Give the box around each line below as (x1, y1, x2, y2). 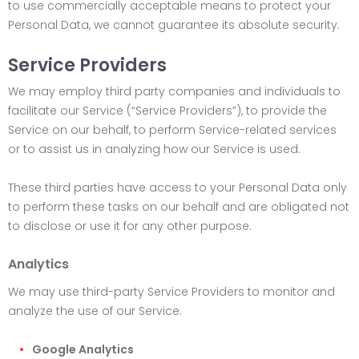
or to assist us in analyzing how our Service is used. (8, 141, 301, 157)
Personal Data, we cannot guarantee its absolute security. (8, 17, 340, 33)
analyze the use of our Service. (8, 303, 182, 319)
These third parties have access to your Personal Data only (8, 179, 347, 196)
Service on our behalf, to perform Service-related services (8, 122, 337, 138)
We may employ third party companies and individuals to (8, 83, 341, 99)
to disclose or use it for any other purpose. (8, 218, 252, 234)
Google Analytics (32, 341, 134, 357)
